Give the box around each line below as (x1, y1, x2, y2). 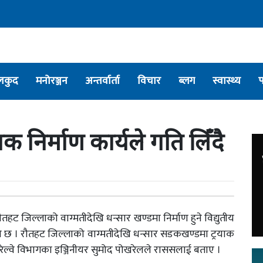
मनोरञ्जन (36, 72, 68, 90)
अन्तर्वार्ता (85, 72, 120, 90)
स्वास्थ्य (213, 72, 241, 90)
